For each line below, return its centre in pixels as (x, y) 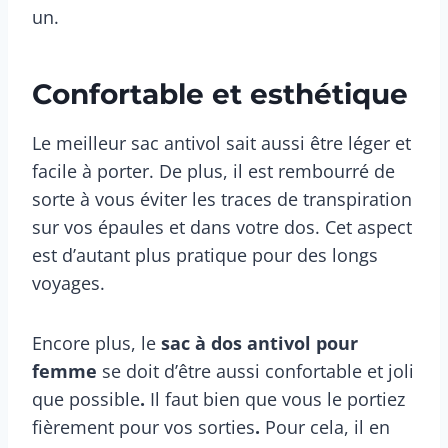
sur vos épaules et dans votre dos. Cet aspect (222, 227)
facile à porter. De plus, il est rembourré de (213, 171)
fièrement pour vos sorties (143, 427)
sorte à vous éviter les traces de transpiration (222, 199)
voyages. (68, 283)
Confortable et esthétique (220, 94)
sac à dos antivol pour (259, 343)
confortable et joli (339, 371)
